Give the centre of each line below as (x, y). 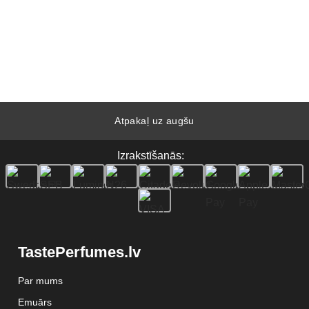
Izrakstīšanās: (150, 155)
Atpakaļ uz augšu (154, 120)
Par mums (40, 281)
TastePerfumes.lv (79, 252)
